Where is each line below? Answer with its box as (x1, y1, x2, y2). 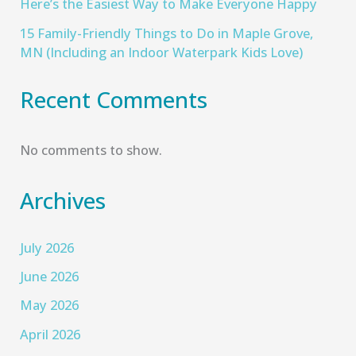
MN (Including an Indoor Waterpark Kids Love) (20, 42, 304, 61)
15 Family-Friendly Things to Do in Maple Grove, (20, 23, 314, 42)
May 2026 (20, 296, 79, 315)
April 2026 (20, 324, 81, 343)
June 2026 (20, 267, 79, 286)
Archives (20, 185, 106, 216)
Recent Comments (20, 84, 208, 115)
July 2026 (20, 238, 75, 257)
